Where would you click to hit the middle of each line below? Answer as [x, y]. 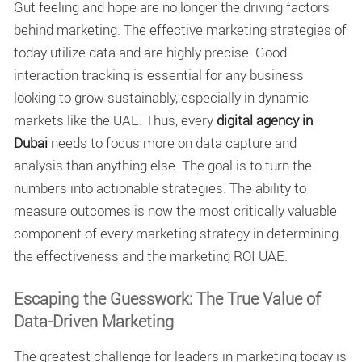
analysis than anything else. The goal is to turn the [163, 165]
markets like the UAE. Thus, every [115, 120]
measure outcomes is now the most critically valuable [175, 210]
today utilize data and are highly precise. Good [150, 52]
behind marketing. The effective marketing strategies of [180, 29]
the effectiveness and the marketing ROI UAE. [151, 255]
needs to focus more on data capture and [172, 142]
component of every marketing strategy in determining [176, 233]
